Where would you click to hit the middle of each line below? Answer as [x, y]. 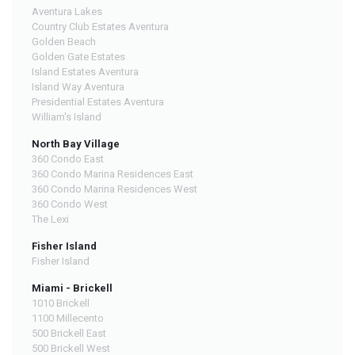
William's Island [67, 117]
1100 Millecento [68, 319]
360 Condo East [68, 159]
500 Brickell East [69, 334]
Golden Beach [64, 42]
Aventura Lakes [67, 12]
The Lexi [50, 219]
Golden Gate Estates [78, 57]
